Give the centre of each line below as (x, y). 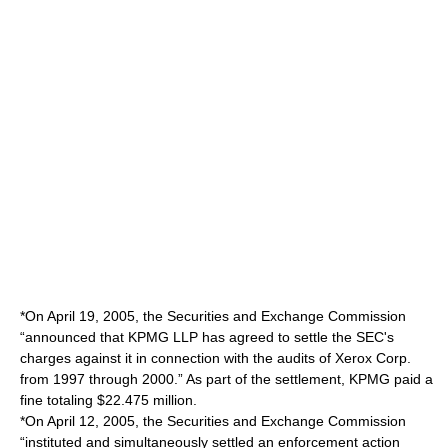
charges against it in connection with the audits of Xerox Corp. (215, 358)
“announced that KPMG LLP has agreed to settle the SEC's (207, 337)
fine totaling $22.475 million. (108, 400)
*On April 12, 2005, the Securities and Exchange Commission (213, 421)
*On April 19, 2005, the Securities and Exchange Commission (213, 316)
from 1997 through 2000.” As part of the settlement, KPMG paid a (226, 379)
